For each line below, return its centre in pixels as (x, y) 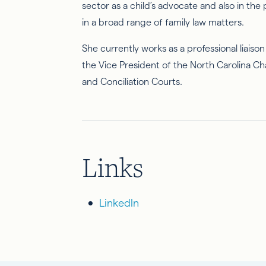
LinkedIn (119, 203)
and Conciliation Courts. (132, 82)
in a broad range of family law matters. (163, 22)
